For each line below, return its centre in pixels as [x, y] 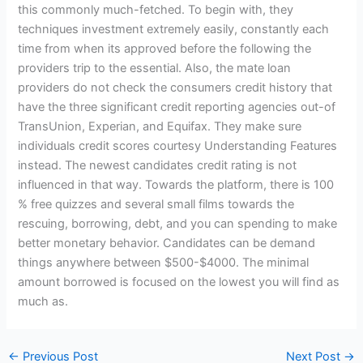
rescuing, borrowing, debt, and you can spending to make [178, 224]
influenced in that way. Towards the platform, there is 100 [176, 185]
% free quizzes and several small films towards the [156, 205]
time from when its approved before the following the [165, 49]
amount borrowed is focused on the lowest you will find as [179, 282]
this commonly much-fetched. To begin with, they [156, 10]
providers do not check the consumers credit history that [175, 88]
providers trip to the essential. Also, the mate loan [155, 68]
